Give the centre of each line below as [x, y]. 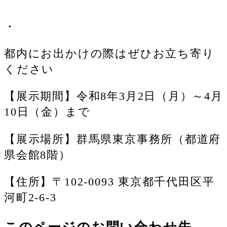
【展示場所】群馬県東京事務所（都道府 [113, 139]
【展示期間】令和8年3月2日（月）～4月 [113, 96]
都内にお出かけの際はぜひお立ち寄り [109, 53]
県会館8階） [37, 155]
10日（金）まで [47, 112]
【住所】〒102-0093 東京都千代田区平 [109, 182]
